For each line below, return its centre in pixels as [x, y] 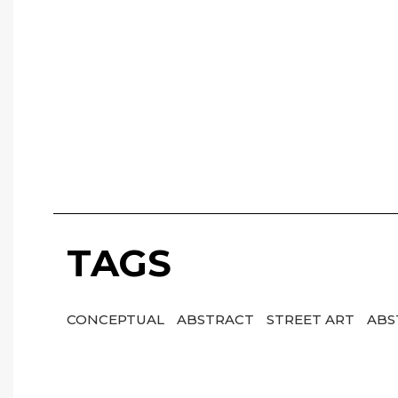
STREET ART [312, 319]
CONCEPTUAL [117, 319]
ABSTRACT [217, 319]
